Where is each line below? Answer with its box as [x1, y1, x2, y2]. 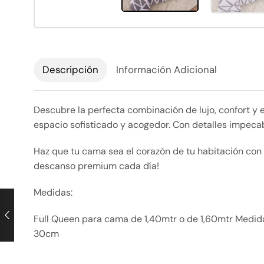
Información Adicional [116, 63, 217, 77]
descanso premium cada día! [34, 160, 159, 173]
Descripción [42, 63, 98, 77]
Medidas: [34, 186, 72, 199]
